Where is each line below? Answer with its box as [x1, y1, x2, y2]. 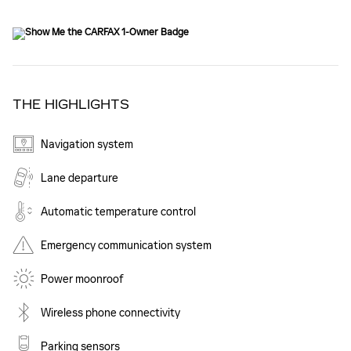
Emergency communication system [41, 239, 212, 253]
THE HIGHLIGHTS [13, 97, 129, 113]
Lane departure [41, 172, 118, 186]
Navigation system [41, 138, 133, 152]
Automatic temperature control [41, 205, 196, 219]
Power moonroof [41, 273, 124, 287]
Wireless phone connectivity [41, 306, 180, 320]
